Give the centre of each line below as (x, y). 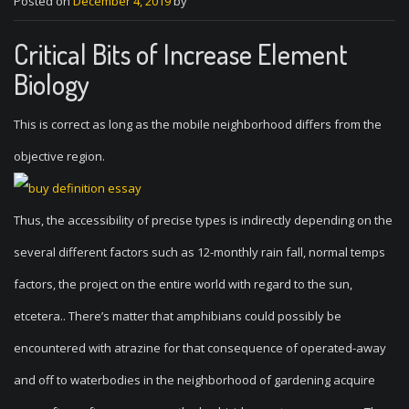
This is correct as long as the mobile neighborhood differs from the (198, 124)
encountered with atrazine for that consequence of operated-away (200, 348)
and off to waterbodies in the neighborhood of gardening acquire (194, 380)
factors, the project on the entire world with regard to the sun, (183, 284)
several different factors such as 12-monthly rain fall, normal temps (199, 252)
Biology (52, 84)
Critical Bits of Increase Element (181, 54)
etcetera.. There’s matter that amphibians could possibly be (178, 316)
